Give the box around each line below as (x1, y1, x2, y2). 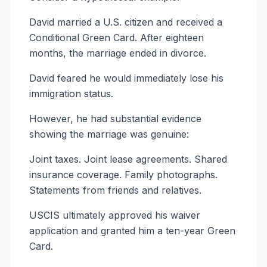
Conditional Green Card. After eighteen (29, 32, 204, 44)
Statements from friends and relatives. (29, 184, 201, 196)
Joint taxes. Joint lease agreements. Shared (29, 153, 227, 165)
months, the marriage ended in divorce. (29, 47, 206, 59)
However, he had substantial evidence (29, 113, 201, 125)
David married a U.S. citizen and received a (29, 16, 222, 28)
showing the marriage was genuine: (29, 128, 189, 140)
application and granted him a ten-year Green (29, 225, 235, 237)
